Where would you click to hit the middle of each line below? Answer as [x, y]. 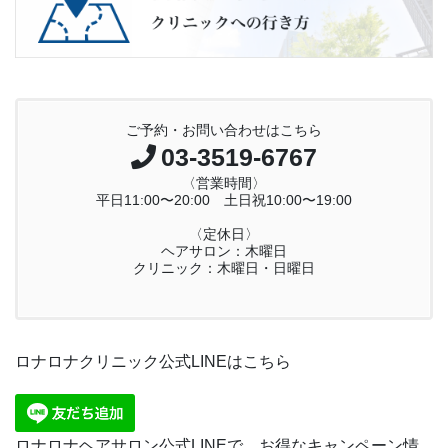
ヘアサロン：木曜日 [224, 251]
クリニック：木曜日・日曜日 [224, 268]
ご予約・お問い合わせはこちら [224, 130]
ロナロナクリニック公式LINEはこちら [153, 362]
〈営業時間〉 [224, 183]
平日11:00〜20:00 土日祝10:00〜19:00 [224, 200]
